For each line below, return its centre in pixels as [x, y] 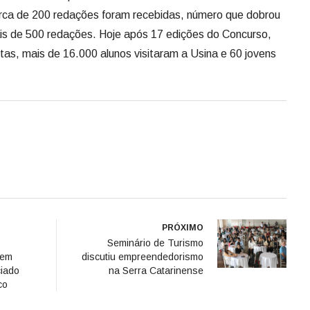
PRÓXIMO [183, 227]
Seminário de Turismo [155, 243]
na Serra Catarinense [156, 270]
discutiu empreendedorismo [143, 256]
